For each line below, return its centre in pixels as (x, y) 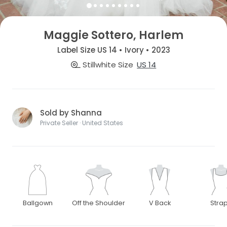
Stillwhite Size (107, 65)
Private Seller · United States (82, 123)
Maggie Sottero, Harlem (113, 35)
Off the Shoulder (99, 203)
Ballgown (37, 203)
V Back (160, 203)
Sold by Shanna (71, 113)
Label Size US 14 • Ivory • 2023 (113, 50)
